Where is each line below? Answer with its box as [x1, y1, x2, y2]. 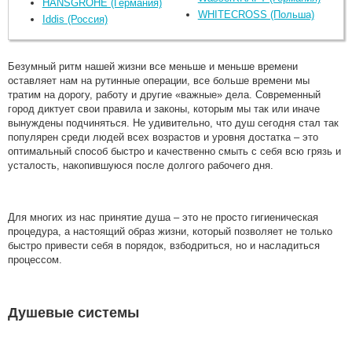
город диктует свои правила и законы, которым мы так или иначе [8, 102, 320, 115]
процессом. [8, 253, 62, 266]
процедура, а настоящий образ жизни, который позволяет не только [8, 225, 332, 237]
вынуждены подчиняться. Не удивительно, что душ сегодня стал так [8, 116, 339, 129]
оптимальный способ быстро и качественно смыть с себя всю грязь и [8, 145, 341, 157]
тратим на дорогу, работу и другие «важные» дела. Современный [8, 88, 321, 101]
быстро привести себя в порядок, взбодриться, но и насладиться [8, 239, 320, 251]
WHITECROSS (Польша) [197, 8, 314, 20]
